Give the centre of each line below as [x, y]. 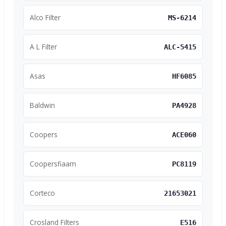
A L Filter [43, 46]
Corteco [42, 193]
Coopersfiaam [53, 163]
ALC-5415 [180, 47]
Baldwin [42, 105]
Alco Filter [45, 17]
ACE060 [184, 134]
